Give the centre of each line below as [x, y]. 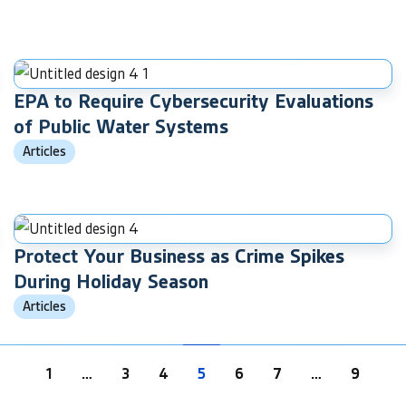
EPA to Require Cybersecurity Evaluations [193, 101]
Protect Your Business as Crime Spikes [179, 256]
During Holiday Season [111, 281]
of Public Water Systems [121, 126]
